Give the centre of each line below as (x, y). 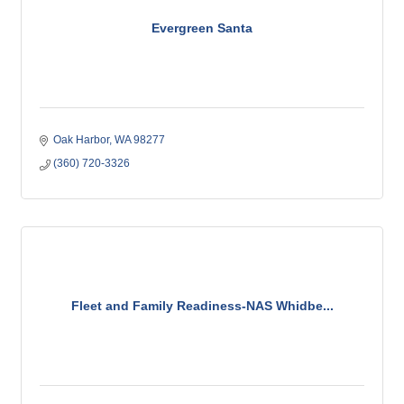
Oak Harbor (81, 140)
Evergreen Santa (202, 28)
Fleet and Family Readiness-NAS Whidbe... (202, 306)
